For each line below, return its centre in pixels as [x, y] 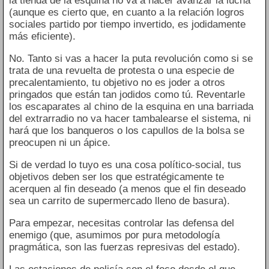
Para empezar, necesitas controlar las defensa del [121, 223]
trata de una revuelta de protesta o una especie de [121, 70]
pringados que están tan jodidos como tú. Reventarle [127, 94]
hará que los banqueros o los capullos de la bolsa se [126, 130]
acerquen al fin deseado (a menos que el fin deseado [127, 189]
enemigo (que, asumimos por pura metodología [114, 235]
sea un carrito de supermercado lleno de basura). [119, 201]
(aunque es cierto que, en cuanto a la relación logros [126, 12]
